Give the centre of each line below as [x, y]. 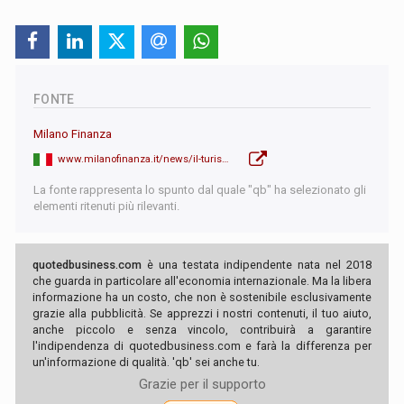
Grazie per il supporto [202, 384]
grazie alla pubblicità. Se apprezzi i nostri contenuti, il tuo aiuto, [202, 313]
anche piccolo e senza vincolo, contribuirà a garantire [202, 329]
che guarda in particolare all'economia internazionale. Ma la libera [202, 280]
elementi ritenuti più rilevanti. [106, 206]
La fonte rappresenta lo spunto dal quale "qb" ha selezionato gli [200, 189]
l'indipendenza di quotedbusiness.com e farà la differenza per [202, 345]
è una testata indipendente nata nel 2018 [257, 264]
